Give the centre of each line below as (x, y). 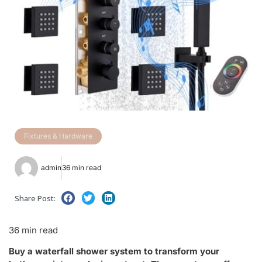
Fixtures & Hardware (58, 136)
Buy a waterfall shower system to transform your (114, 251)
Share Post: (35, 199)
